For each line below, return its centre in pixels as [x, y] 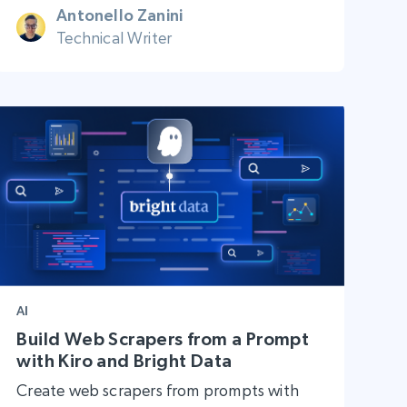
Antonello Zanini [120, 15]
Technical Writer [114, 38]
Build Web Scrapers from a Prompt [163, 338]
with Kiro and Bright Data [124, 360]
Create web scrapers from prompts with [158, 390]
